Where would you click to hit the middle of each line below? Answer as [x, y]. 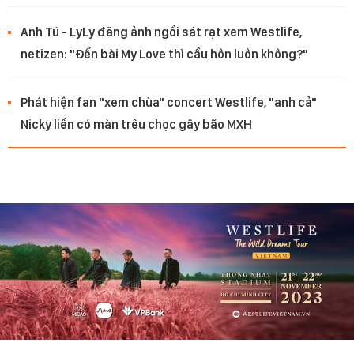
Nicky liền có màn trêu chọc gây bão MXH [136, 125]
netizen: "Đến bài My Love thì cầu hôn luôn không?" [164, 55]
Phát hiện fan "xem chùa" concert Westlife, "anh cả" [169, 103]
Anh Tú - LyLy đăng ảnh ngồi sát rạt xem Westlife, [161, 32]
